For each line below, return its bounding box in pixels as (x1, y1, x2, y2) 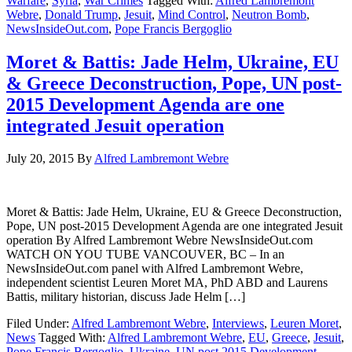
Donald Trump (45, 7, 118, 21)
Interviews (212, 317, 264, 331)
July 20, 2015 (6, 152, 74, 166)
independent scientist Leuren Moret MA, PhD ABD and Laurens (6, 276, 328, 290)
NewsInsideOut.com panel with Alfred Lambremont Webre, (6, 262, 303, 276)
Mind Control (158, 7, 225, 21)
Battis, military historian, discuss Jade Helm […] (6, 290, 245, 304)
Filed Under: (6, 317, 71, 331)
